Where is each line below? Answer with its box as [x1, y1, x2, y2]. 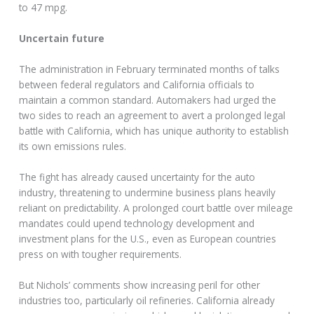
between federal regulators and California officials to [19, 78, 255, 92]
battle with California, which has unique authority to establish [19, 124, 289, 138]
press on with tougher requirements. [19, 247, 182, 261]
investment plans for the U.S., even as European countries [19, 231, 277, 245]
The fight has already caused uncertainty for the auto [19, 170, 256, 184]
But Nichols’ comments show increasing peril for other [19, 278, 261, 292]
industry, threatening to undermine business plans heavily [19, 185, 276, 199]
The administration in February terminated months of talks [19, 62, 280, 76]
